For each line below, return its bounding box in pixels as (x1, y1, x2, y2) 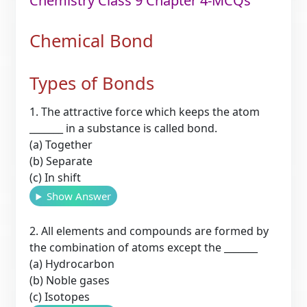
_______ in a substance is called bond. (29, 121, 218, 136)
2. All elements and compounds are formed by (29, 223, 269, 239)
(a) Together (29, 137, 93, 153)
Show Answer (47, 189, 112, 204)
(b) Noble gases (29, 273, 110, 288)
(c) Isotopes (29, 289, 90, 305)
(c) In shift (29, 170, 82, 186)
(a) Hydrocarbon (29, 256, 115, 272)
